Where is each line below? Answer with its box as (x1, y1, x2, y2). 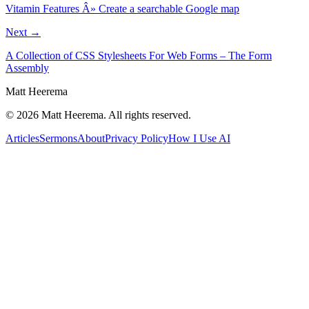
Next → (6, 26, 41, 38)
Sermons (39, 132, 77, 144)
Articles (6, 132, 39, 144)
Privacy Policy (105, 132, 168, 144)
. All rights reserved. (103, 108, 191, 121)
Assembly (6, 61, 49, 74)
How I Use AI (168, 132, 230, 144)
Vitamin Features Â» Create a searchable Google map (6, 2, 239, 14)
